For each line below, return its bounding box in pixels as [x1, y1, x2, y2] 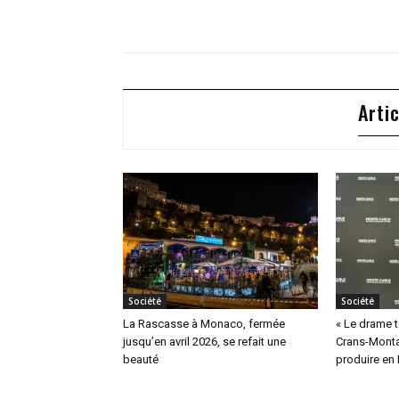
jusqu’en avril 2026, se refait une [123, 335, 286, 349]
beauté [123, 353, 159, 367]
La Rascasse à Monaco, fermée [123, 317, 285, 331]
